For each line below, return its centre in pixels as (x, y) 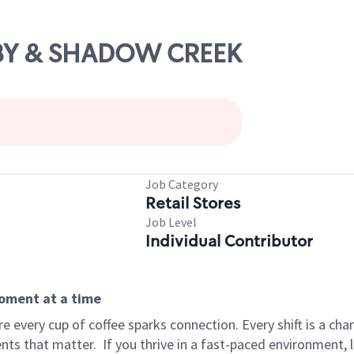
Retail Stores (193, 203)
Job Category (182, 184)
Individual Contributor (229, 241)
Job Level (171, 222)
